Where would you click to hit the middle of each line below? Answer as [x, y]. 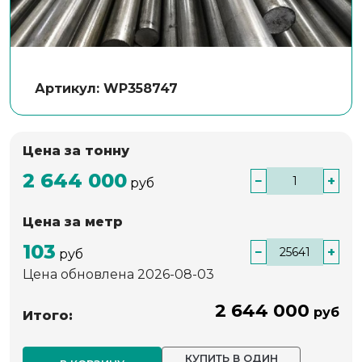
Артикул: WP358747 [106, 88]
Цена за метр [73, 221]
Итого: [48, 315]
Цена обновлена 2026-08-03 [118, 274]
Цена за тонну [76, 150]
